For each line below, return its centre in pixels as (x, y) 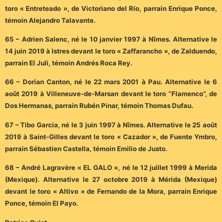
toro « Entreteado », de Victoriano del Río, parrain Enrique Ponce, (111, 8)
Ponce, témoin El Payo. (42, 203)
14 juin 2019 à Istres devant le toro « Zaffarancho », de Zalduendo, (111, 51)
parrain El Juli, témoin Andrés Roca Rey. (69, 63)
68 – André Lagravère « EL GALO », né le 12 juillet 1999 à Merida (111, 168)
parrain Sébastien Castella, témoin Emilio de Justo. (86, 148)
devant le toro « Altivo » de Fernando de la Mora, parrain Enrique (111, 192)
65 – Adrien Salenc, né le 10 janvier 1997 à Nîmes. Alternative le (111, 39)
